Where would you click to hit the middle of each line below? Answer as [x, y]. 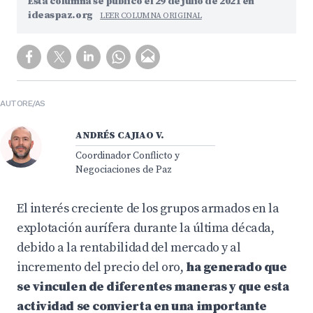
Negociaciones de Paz [124, 170]
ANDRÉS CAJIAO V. [120, 136]
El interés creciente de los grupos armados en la [148, 209]
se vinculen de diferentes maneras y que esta [153, 287]
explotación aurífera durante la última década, [146, 228]
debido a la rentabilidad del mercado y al [129, 248]
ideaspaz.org [61, 15]
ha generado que [236, 267]
